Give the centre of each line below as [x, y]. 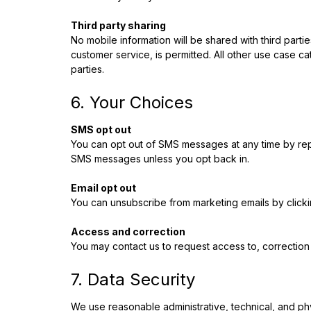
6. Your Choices [132, 102]
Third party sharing [118, 25]
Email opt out [103, 188]
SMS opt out [101, 129]
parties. [87, 69]
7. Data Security [133, 279]
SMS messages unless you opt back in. [160, 159]
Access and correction [128, 232]
